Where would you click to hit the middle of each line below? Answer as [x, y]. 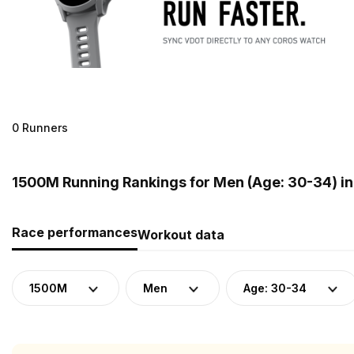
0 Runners [40, 127]
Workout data [181, 234]
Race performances [75, 232]
